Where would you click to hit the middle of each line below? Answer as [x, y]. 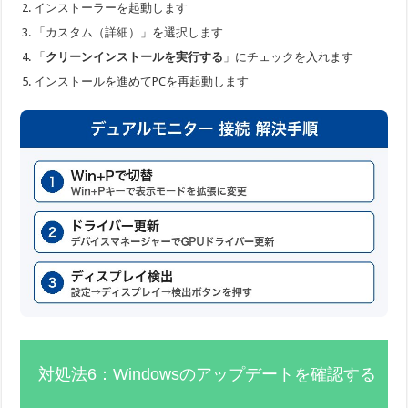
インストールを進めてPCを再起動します [142, 81]
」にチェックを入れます [289, 56]
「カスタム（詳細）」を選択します [129, 32]
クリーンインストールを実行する [135, 56]
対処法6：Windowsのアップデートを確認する [208, 374]
